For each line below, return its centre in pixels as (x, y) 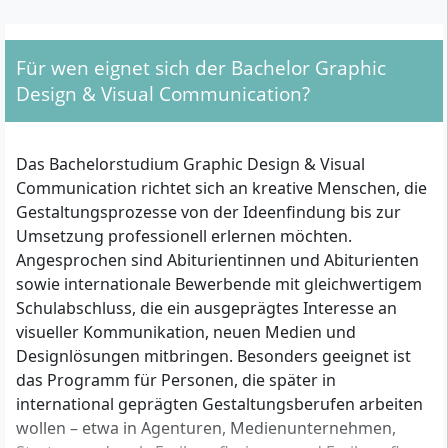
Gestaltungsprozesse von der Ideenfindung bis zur (208, 212)
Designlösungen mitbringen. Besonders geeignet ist (213, 356)
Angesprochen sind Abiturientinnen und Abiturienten (217, 260)
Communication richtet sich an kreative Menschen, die (221, 188)
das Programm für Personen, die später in (176, 380)
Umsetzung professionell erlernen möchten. (184, 236)
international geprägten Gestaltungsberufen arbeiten (219, 404)
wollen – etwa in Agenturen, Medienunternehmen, (206, 428)
